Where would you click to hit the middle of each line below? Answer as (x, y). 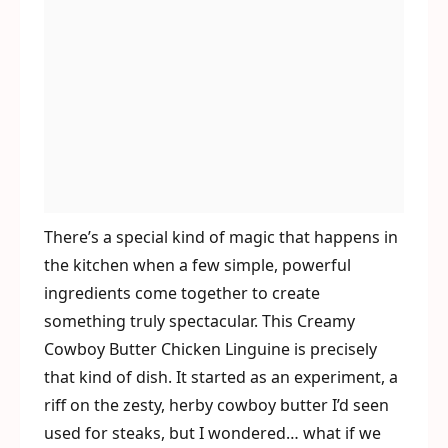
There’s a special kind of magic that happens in (221, 237)
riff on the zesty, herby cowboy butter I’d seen (216, 405)
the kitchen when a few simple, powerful (197, 265)
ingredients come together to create (182, 293)
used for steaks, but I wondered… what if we (212, 433)
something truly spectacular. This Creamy (199, 321)
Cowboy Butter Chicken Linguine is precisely (210, 349)
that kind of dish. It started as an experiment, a (221, 377)
